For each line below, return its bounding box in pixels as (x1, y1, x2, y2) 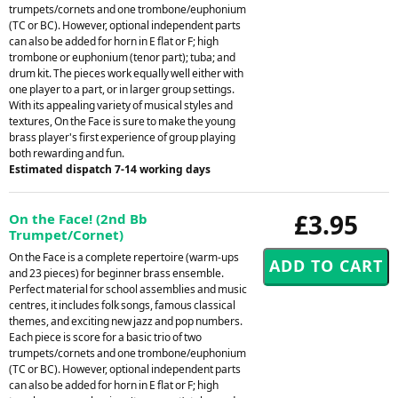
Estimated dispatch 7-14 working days (9, 161, 211, 177)
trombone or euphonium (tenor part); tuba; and (9, 49, 235, 65)
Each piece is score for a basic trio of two (9, 329, 202, 345)
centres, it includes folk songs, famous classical (9, 297, 235, 313)
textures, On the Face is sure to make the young (9, 113, 235, 129)
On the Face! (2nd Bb (9, 209, 147, 227)
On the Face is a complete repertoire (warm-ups (9, 249, 239, 265)
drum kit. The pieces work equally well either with (9, 65, 243, 81)
